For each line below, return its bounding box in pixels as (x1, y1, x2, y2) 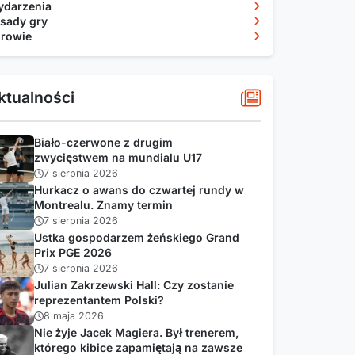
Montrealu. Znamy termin (33, 197, 173, 212)
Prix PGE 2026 (33, 245, 112, 259)
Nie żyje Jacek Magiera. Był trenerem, (33, 325, 239, 339)
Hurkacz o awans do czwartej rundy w (33, 182, 244, 197)
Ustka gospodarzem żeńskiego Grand (33, 230, 239, 244)
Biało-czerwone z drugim (33, 135, 173, 149)
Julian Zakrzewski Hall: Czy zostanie (33, 277, 234, 292)
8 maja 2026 (43, 309, 104, 322)
